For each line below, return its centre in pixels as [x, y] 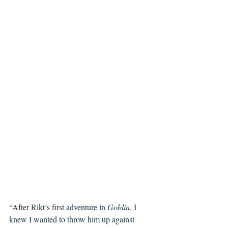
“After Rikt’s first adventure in [58, 207]
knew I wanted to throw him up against [73, 219]
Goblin [119, 207]
